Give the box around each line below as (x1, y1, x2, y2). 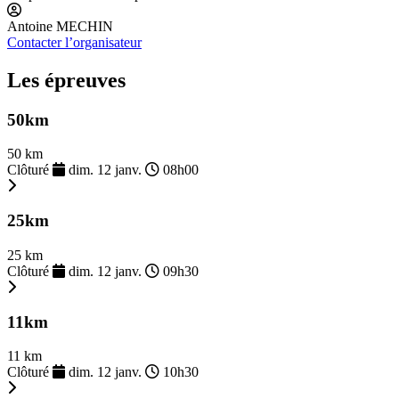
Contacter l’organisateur (7, 34, 142, 50)
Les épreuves (7, 68, 126, 92)
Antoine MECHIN (7, 18, 113, 34)
